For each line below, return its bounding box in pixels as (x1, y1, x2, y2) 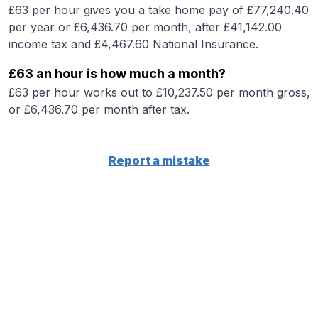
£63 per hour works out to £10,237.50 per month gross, (9, 85, 310, 99)
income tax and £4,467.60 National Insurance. (9, 37, 258, 51)
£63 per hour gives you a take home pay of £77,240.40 (9, 3, 309, 17)
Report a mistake (108, 153, 210, 168)
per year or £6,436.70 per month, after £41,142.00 (9, 20, 282, 34)
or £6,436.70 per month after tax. (9, 102, 190, 116)
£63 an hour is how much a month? (9, 66, 226, 81)
